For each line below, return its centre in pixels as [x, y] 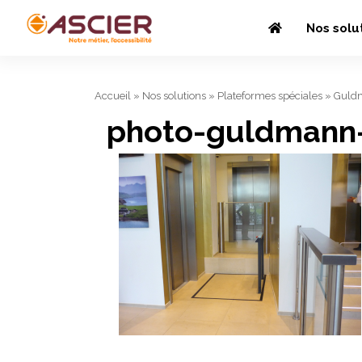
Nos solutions [174, 96]
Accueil [113, 96]
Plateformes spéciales [270, 96]
